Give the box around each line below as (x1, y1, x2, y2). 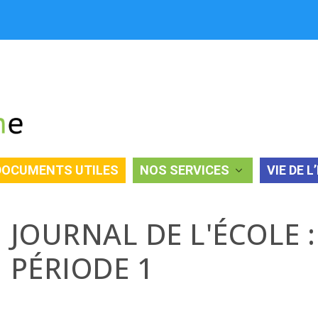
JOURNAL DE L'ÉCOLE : (10, 214, 316, 254)
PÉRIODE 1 (10, 248, 154, 288)
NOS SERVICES (140, 163, 230, 177)
